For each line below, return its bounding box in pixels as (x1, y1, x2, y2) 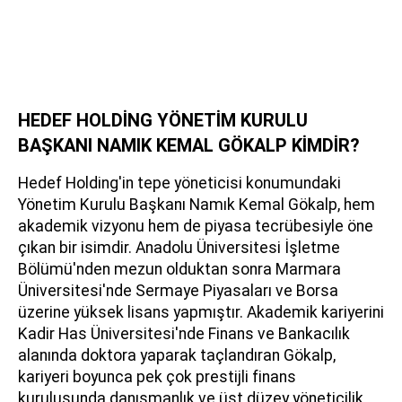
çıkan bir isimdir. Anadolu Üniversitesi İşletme (18, 239, 340, 257)
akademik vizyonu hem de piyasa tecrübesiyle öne (18, 217, 373, 235)
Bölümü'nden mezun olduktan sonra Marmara (18, 260, 341, 278)
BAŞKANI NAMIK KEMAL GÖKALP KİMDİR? (18, 135, 360, 156)
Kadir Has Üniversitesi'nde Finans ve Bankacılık (18, 325, 350, 343)
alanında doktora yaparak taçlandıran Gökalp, (18, 346, 336, 364)
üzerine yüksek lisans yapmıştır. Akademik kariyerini (18, 303, 384, 321)
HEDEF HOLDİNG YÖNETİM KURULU (18, 109, 308, 131)
